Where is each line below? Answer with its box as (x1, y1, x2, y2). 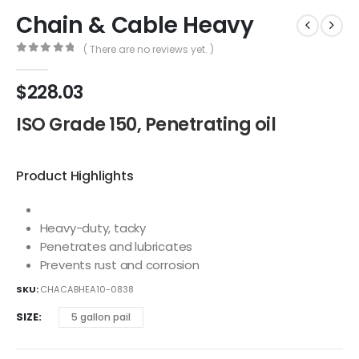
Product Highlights (16, 165, 134, 185)
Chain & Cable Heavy (16, 9, 254, 41)
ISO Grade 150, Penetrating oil (16, 111, 276, 137)
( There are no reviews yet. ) (83, 42, 214, 56)
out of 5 (24, 56, 86, 67)
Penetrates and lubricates (39, 237, 193, 255)
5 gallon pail (71, 310, 131, 325)
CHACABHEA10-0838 (40, 283, 134, 296)
